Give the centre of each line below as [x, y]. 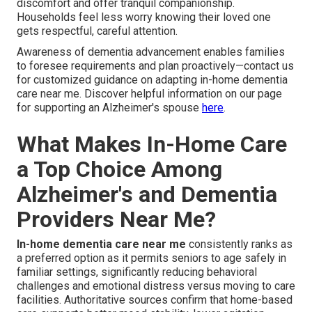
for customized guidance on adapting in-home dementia [152, 79]
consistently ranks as [239, 244]
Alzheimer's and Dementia [147, 194]
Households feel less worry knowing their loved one [144, 17]
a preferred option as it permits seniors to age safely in [151, 258]
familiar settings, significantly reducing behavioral [137, 272]
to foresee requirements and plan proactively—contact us [155, 65]
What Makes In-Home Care [152, 144]
